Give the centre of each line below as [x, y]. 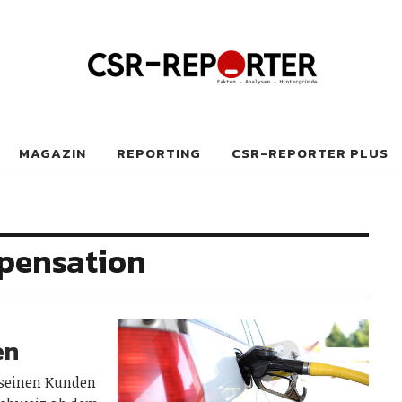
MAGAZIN [52, 153]
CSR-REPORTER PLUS [310, 153]
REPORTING [159, 153]
